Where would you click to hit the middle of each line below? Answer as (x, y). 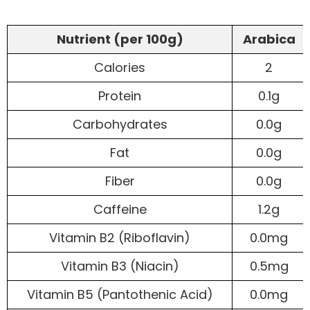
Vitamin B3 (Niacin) (120, 266)
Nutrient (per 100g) (120, 39)
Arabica (269, 39)
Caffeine (120, 209)
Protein (120, 95)
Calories (120, 67)
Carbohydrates (120, 124)
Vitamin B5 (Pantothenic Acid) (120, 294)
